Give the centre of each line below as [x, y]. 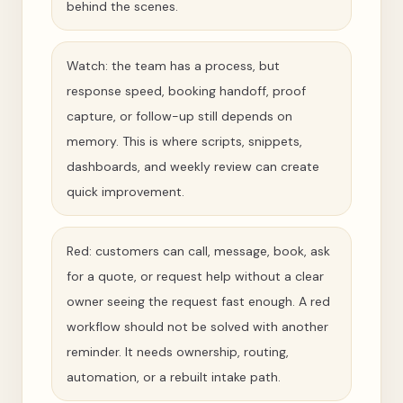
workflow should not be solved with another [197, 327]
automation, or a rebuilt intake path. [174, 377]
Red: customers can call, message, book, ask [198, 251]
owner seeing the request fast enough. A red [198, 301]
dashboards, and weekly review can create [193, 166]
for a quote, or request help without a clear [195, 276]
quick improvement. [125, 192]
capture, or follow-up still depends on [179, 116]
